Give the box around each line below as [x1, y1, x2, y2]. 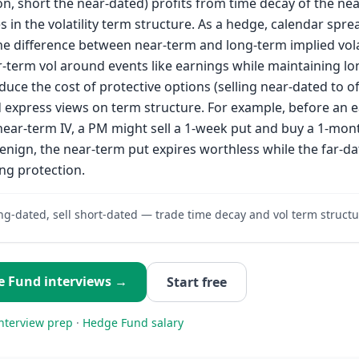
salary [148, 315, 184, 330]
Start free [167, 273, 227, 291]
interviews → [41, 272, 127, 290]
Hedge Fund [83, 315, 148, 330]
